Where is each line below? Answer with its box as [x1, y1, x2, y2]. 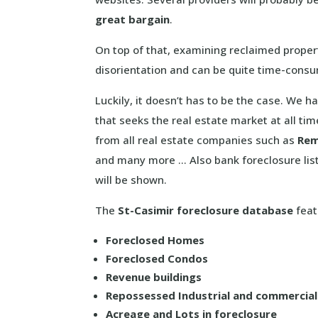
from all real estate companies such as [95, 133, 298, 147]
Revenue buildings [106, 270, 202, 284]
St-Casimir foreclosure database [118, 203, 294, 217]
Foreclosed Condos [106, 251, 209, 265]
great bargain [95, 12, 170, 26]
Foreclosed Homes [106, 233, 205, 247]
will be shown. [95, 172, 168, 187]
